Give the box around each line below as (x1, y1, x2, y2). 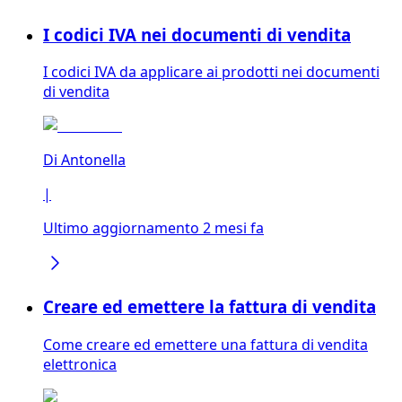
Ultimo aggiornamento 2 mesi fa (43, 218, 264, 239)
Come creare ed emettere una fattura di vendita (43, 334, 368, 354)
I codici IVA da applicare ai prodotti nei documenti (43, 62, 380, 83)
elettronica (43, 354, 117, 374)
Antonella (61, 150, 126, 170)
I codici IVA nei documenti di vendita (43, 22, 351, 46)
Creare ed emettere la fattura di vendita (43, 294, 376, 318)
